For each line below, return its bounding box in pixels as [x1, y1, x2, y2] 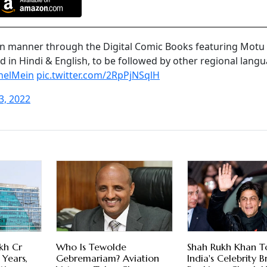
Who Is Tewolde [55, 241, 126, 253]
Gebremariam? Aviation [55, 252, 159, 265]
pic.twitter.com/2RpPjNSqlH [36, 69, 160, 82]
